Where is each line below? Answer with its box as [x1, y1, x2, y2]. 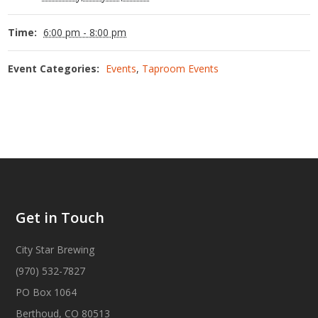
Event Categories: [8, 62, 100, 76]
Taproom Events [142, 62, 219, 76]
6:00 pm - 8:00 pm [43, 26, 127, 40]
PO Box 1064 [16, 285, 77, 300]
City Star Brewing [16, 243, 95, 257]
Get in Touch [16, 208, 105, 228]
